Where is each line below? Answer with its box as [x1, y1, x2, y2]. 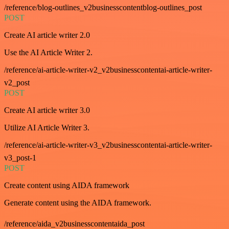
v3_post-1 [4, 153, 36, 163]
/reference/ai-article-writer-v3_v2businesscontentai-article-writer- [4, 141, 212, 150]
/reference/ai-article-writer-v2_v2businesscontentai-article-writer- [4, 65, 212, 75]
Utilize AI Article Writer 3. [4, 123, 89, 132]
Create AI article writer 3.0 [4, 106, 90, 115]
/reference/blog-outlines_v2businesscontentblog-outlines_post [4, 3, 202, 12]
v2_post [4, 78, 30, 87]
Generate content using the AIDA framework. [4, 198, 151, 208]
